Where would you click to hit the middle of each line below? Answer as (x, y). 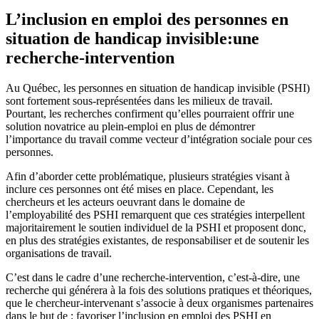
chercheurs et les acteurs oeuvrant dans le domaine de (125, 202)
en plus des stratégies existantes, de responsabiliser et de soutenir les (157, 240)
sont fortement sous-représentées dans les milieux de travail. (139, 100)
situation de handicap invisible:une (132, 38)
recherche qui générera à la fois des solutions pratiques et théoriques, (159, 290)
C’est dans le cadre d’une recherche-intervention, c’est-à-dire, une (153, 277)
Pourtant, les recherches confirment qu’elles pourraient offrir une (150, 113)
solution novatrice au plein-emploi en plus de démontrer (130, 126)
